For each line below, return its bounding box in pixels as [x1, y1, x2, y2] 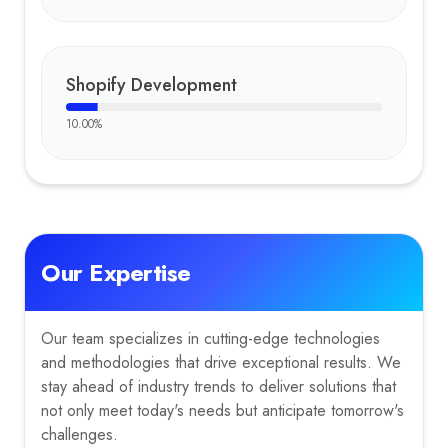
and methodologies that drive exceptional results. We [41, 351, 401, 374]
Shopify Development [66, 72, 237, 98]
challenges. [41, 423, 118, 446]
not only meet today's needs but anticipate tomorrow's [41, 399, 404, 422]
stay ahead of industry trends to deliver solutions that [41, 375, 396, 398]
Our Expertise [41, 255, 191, 290]
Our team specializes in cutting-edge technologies [41, 327, 380, 350]
